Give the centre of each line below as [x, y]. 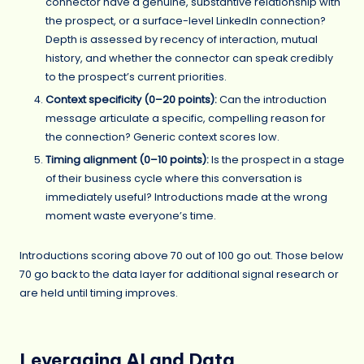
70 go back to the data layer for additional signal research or [179, 274]
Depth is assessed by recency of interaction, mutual [182, 40]
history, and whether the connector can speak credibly [189, 58]
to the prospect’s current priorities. [136, 77]
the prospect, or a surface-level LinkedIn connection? [186, 21]
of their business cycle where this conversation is [174, 179]
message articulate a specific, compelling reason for [186, 119]
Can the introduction [272, 100]
